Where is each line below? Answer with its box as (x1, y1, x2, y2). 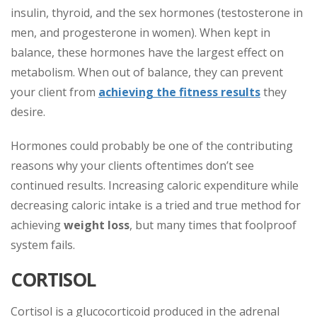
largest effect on (197, 45, 284, 60)
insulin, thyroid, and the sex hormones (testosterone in (11, 5, 303, 21)
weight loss (64, 217, 129, 233)
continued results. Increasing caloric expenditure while (11, 178, 299, 193)
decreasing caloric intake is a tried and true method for (11, 197, 301, 213)
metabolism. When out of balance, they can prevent (11, 64, 283, 80)
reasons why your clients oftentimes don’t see (11, 158, 254, 173)
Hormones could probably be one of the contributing (11, 138, 293, 154)
